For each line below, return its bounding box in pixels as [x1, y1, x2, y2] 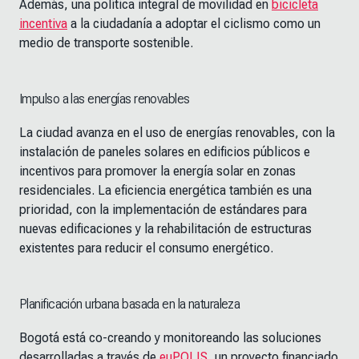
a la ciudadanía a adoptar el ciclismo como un [67, 16, 321, 32]
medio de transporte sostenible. [19, 35, 193, 51]
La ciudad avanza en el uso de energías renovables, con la [19, 125, 335, 141]
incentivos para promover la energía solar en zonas [19, 163, 296, 179]
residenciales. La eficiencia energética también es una [19, 183, 312, 199]
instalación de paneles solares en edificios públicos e [19, 144, 310, 160]
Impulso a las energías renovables [19, 91, 190, 107]
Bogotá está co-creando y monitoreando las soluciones [19, 330, 321, 346]
